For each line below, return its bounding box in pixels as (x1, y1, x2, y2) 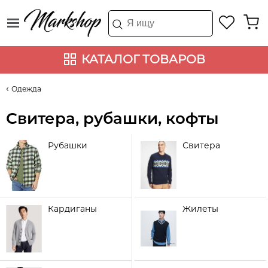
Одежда (11, 84, 41, 93)
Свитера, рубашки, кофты (6, 108, 219, 128)
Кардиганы (48, 203, 97, 214)
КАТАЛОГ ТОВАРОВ (81, 52, 205, 66)
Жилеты (182, 203, 218, 214)
